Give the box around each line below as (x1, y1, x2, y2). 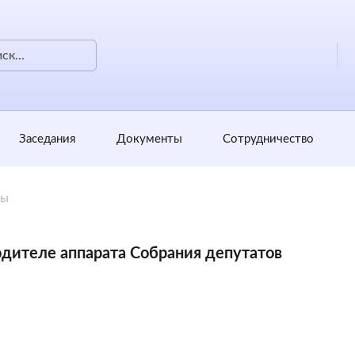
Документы (116, 132, 182, 145)
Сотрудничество (223, 132, 315, 145)
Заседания (18, 132, 75, 145)
